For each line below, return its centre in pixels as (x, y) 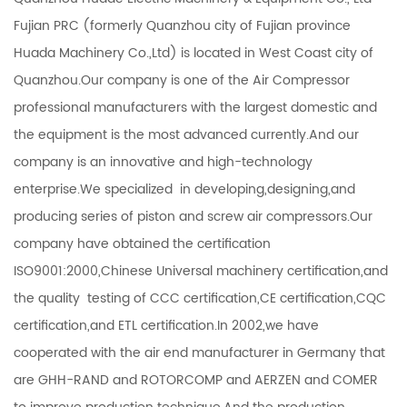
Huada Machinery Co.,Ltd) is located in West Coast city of (194, 53)
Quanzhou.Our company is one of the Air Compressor (182, 80)
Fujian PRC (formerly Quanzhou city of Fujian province (182, 25)
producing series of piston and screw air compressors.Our (193, 216)
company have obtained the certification (142, 243)
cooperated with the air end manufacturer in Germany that (199, 352)
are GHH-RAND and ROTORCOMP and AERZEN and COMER (196, 380)
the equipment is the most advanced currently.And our (186, 134)
